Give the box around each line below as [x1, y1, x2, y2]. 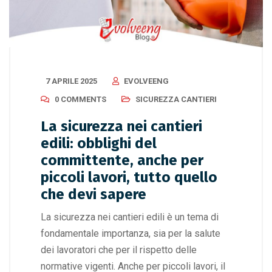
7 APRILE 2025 [46, 76, 97, 86]
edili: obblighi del [41, 135, 157, 152]
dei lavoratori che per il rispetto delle [41, 244, 197, 256]
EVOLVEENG [124, 76, 169, 86]
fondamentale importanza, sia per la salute [41, 228, 220, 240]
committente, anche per [41, 152, 203, 169]
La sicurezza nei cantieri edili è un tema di [41, 211, 219, 223]
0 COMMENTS [55, 95, 106, 104]
